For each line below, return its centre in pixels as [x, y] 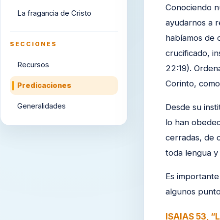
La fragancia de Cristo [54, 14]
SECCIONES [33, 44]
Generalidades [41, 106]
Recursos [33, 65]
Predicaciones [44, 85]
